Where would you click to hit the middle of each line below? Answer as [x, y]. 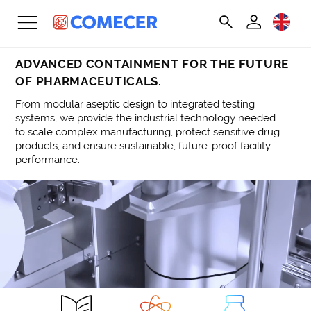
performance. [48, 159]
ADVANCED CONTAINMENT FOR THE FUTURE [152, 64]
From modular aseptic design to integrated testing [135, 104]
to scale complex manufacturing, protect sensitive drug [148, 132]
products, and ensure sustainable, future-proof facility [143, 145]
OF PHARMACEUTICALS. [89, 82]
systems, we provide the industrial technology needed [146, 118]
